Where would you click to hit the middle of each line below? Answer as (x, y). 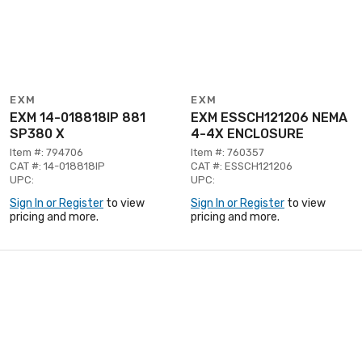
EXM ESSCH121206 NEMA (269, 117)
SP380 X (37, 133)
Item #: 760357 (227, 152)
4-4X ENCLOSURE (247, 133)
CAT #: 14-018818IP (57, 166)
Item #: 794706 (46, 152)
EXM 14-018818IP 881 (78, 117)
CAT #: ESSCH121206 (242, 166)
